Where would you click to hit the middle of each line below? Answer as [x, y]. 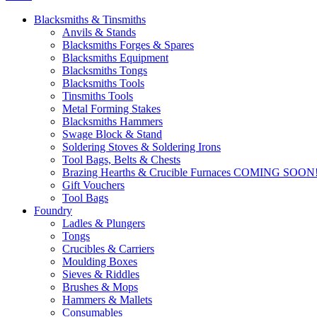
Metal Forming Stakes [111, 109]
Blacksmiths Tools [103, 83]
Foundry [53, 211]
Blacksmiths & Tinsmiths [90, 19]
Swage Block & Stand [112, 134]
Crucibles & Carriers [108, 249]
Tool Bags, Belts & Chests [121, 160]
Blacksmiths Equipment [115, 58]
